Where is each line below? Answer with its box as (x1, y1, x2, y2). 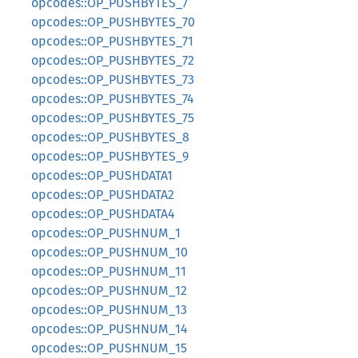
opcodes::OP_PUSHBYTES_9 (31, 149, 189, 164)
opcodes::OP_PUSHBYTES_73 (31, 72, 194, 87)
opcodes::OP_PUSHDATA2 (31, 187, 174, 202)
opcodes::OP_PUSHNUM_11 (31, 264, 186, 279)
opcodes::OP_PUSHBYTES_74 (31, 91, 194, 106)
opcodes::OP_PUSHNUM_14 (31, 321, 188, 336)
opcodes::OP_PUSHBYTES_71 (31, 34, 193, 49)
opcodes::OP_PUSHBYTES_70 (31, 14, 195, 30)
